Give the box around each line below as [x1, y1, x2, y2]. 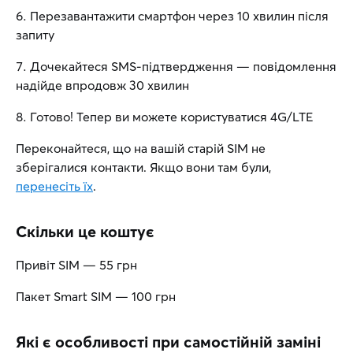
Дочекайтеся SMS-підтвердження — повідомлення [30, 58, 336, 74]
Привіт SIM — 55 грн [16, 257, 137, 273]
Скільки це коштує [16, 221, 154, 241]
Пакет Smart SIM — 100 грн [16, 288, 176, 304]
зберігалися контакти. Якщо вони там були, [16, 159, 271, 175]
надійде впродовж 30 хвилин [16, 77, 189, 93]
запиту [16, 27, 54, 43]
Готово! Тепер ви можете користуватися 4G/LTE [30, 109, 313, 124]
